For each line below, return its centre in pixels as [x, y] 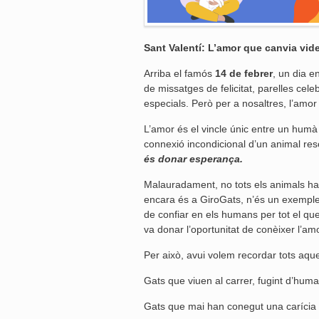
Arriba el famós [179, 73]
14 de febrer [244, 73]
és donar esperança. [193, 159]
